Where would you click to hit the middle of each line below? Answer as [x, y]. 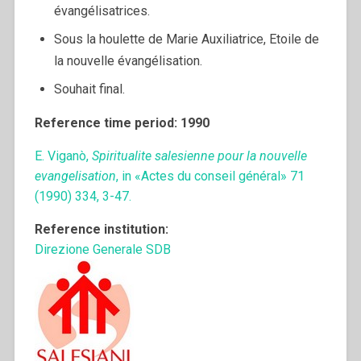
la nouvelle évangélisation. [128, 61]
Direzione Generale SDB [102, 250]
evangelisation [75, 176]
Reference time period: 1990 [122, 123]
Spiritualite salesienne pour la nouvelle [199, 156]
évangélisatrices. [102, 11]
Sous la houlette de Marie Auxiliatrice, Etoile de [186, 39]
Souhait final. [89, 89]
